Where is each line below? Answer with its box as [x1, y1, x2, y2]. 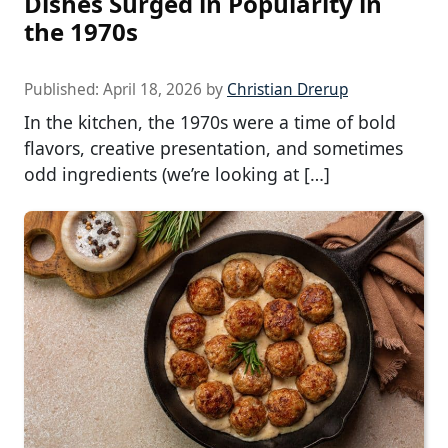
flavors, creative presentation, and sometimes [24, 135, 403, 160]
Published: [24, 78, 103, 100]
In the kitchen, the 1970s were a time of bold [24, 109, 396, 134]
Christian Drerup [227, 78, 348, 100]
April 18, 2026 [103, 78, 202, 100]
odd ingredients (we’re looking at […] [24, 161, 330, 186]
